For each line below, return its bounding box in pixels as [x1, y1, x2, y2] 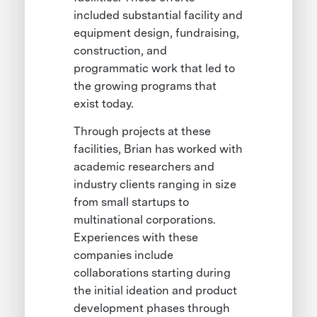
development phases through [74, 301, 231, 315]
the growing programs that [74, 79, 217, 93]
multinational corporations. [74, 212, 217, 226]
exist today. [74, 96, 134, 110]
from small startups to [74, 195, 190, 209]
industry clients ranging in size [74, 177, 237, 191]
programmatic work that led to [74, 61, 236, 75]
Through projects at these [74, 124, 212, 138]
